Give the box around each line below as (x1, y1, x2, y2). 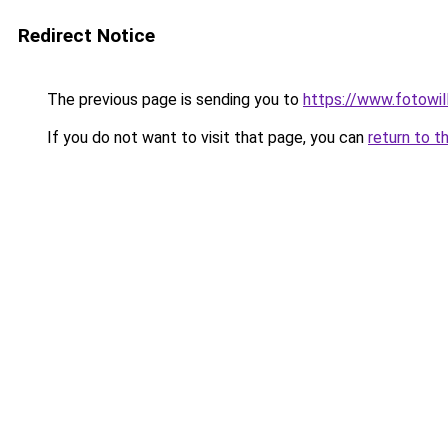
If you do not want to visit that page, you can (43, 128, 368, 147)
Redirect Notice (18, 24, 155, 47)
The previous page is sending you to (43, 90, 303, 109)
